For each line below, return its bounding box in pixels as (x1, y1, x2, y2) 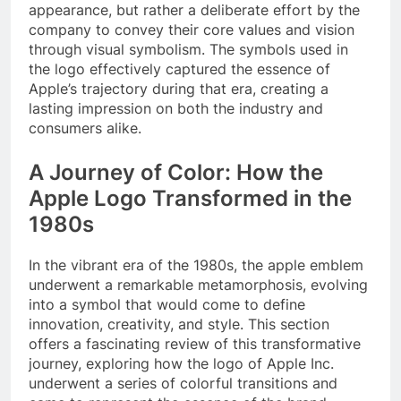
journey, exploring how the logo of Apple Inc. (29, 354, 334, 372)
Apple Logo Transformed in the (29, 184, 352, 211)
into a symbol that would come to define (29, 294, 305, 313)
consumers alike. (29, 118, 141, 137)
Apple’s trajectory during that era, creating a (29, 79, 328, 98)
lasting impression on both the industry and (29, 98, 323, 117)
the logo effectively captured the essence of (29, 59, 330, 78)
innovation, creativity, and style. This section (29, 314, 329, 333)
